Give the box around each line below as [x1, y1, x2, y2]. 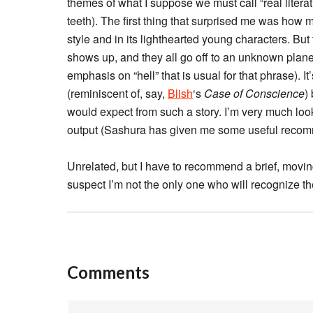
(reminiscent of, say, [67, 85, 168, 101]
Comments [67, 262, 150, 282]
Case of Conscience [204, 85, 305, 101]
